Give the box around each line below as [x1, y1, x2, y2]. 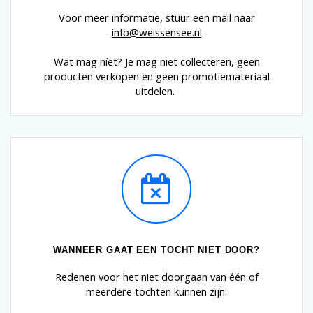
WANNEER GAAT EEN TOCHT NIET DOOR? [53, 245, 260, 256]
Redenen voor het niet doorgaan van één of [54, 270, 259, 284]
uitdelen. [136, 84, 177, 99]
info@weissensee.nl [111, 25, 202, 40]
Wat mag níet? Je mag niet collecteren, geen [53, 54, 260, 69]
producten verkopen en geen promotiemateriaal [43, 69, 270, 84]
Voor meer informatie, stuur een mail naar [58, 10, 255, 25]
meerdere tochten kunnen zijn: [86, 284, 227, 299]
